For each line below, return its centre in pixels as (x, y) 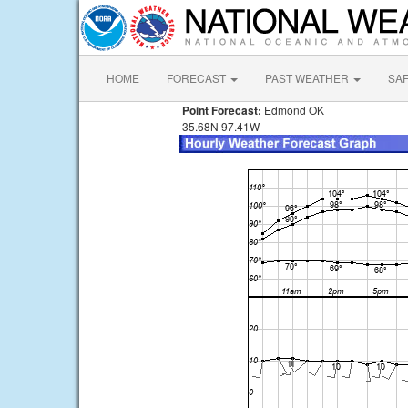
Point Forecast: (220, 110)
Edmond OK (293, 110)
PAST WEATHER (308, 78)
